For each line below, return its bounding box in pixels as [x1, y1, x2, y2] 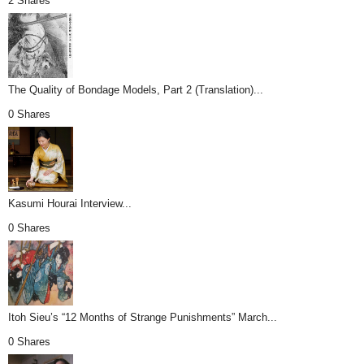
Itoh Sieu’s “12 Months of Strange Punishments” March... [8, 311, 277, 324]
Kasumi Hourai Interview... [8, 197, 132, 210]
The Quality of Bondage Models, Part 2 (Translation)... [8, 84, 263, 97]
